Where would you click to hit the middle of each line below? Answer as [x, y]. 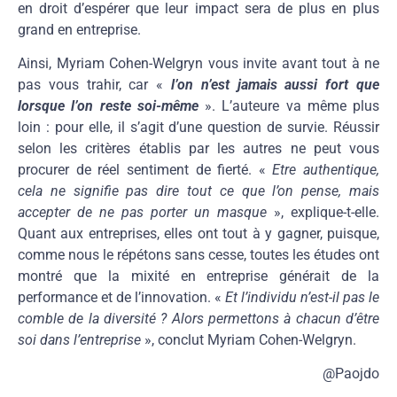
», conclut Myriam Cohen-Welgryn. [250, 339]
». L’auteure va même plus [292, 105]
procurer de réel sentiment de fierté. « [145, 169]
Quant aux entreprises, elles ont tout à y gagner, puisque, [198, 233]
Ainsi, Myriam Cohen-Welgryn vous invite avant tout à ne [198, 63]
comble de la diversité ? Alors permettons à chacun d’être [198, 318]
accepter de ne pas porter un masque [146, 212]
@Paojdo [351, 374]
